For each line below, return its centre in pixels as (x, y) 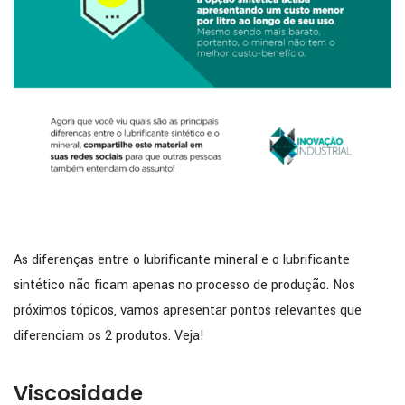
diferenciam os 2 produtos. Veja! (109, 335)
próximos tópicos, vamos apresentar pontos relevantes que (188, 310)
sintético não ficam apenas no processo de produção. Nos (184, 285)
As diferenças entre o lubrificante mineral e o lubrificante (182, 259)
